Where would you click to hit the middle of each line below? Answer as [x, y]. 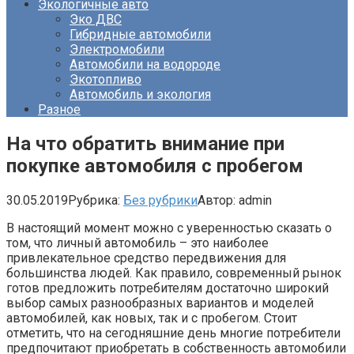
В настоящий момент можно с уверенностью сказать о [169, 228]
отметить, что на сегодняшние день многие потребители [173, 333]
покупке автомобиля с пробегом [155, 166]
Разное [59, 109]
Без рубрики [160, 200]
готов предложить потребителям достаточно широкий [168, 288]
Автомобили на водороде [145, 64]
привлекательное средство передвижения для [146, 258]
